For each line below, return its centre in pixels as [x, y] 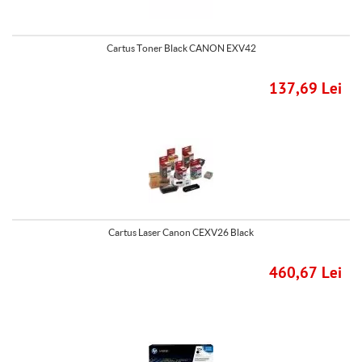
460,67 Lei [305, 274]
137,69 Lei [305, 89]
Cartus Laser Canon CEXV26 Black [181, 232]
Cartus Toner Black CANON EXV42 [181, 48]
